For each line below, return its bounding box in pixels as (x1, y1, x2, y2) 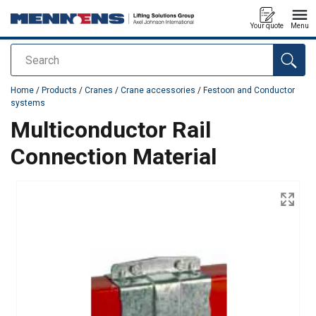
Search (11, 54, 49, 67)
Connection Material (11, 143, 217, 170)
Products (42, 85, 77, 95)
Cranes (85, 85, 113, 95)
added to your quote (11, 72, 100, 84)
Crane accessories (121, 85, 195, 95)
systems (11, 98, 45, 108)
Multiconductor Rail (11, 116, 211, 143)
